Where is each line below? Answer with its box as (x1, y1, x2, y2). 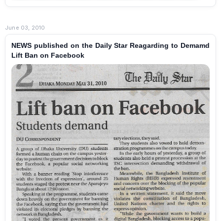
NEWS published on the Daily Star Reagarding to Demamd (11, 41, 210, 50)
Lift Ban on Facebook (11, 51, 84, 60)
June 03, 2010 (5, 24, 45, 32)
